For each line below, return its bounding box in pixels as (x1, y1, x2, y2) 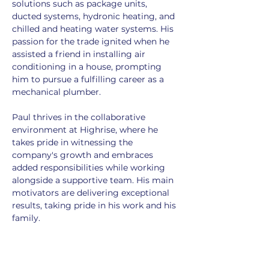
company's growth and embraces (12, 150, 156, 160)
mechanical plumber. (12, 86, 101, 97)
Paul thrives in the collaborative (12, 112, 148, 122)
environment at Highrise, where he (12, 124, 160, 135)
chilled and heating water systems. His (12, 23, 176, 34)
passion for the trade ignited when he (12, 36, 172, 47)
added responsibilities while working (12, 162, 168, 173)
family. (12, 213, 40, 223)
